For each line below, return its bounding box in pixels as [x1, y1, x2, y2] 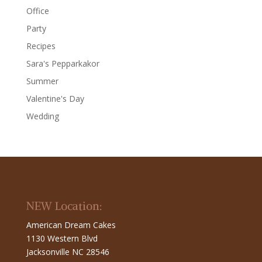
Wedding [26, 110, 59, 122]
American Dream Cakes [26, 219, 116, 230]
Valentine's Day [26, 92, 84, 104]
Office [26, 5, 49, 16]
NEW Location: [26, 198, 102, 213]
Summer [26, 75, 58, 87]
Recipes [26, 40, 56, 51]
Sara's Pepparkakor [26, 57, 99, 69]
